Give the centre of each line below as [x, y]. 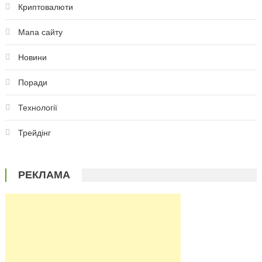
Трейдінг [34, 133]
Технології [37, 108]
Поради [32, 83]
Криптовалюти [45, 7]
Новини [32, 58]
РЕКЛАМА [44, 175]
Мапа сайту [40, 32]
